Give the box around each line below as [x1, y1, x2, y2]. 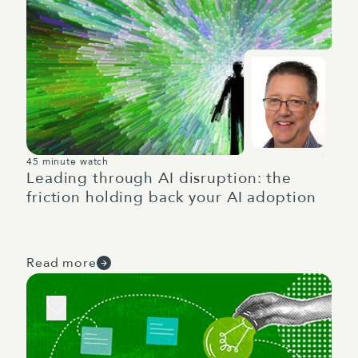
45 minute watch [26, 155, 109, 168]
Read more [26, 254, 97, 272]
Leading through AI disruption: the [26, 168, 292, 189]
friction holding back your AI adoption [26, 187, 316, 208]
